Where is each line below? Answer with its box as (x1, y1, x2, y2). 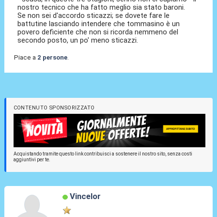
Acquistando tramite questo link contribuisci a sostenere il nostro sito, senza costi (13, 151, 192, 156)
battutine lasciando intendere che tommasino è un (17, 19, 180, 29)
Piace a (14, 53, 37, 61)
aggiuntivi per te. (13, 156, 50, 162)
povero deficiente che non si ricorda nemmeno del (17, 28, 179, 37)
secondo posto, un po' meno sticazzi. (17, 36, 139, 45)
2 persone (37, 53, 67, 61)
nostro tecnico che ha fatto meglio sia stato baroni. (17, 3, 186, 12)
